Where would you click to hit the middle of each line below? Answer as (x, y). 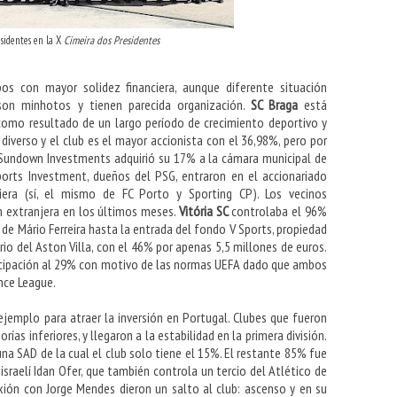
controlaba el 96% (278, 211)
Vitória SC (203, 211)
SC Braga (274, 105)
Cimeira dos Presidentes (112, 41)
